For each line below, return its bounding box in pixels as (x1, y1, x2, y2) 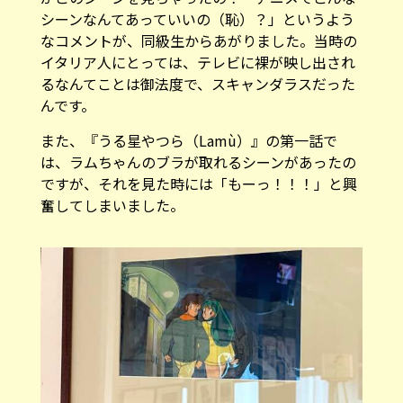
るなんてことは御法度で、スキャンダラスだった (40, 72, 355, 94)
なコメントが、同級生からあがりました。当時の (40, 29, 357, 51)
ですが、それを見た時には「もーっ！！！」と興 (40, 172, 357, 194)
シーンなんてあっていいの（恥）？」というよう (40, 7, 354, 30)
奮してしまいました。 (40, 193, 184, 216)
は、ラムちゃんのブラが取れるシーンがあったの (40, 150, 356, 173)
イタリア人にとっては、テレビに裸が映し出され (40, 50, 355, 73)
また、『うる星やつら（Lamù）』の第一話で (40, 129, 337, 151)
